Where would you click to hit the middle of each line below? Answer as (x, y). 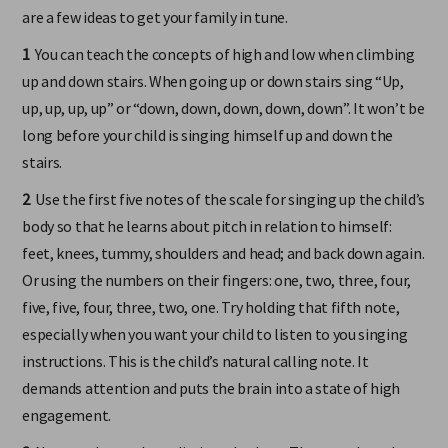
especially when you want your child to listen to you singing (215, 348)
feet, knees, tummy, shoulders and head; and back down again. (223, 267)
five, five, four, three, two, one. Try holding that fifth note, (211, 321)
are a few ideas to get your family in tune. (155, 31)
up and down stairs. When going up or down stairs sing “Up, (213, 95)
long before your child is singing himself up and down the (208, 149)
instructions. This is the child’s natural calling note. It (195, 375)
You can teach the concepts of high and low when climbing (223, 68)
